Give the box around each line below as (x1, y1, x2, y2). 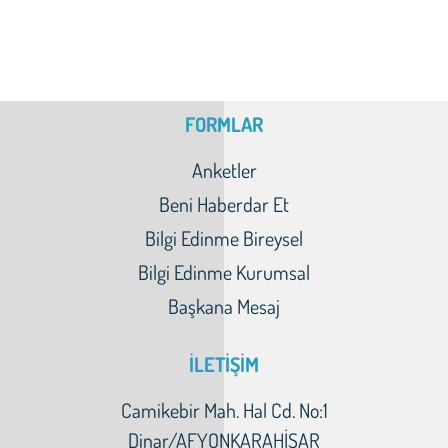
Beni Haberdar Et (159, 191, 289, 217)
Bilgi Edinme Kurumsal (138, 259, 310, 285)
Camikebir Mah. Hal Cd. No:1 (120, 397, 328, 423)
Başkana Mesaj (168, 293, 280, 319)
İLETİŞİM (189, 351, 259, 377)
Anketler (191, 157, 257, 183)
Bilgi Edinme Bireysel (145, 225, 303, 251)
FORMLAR (185, 111, 263, 137)
